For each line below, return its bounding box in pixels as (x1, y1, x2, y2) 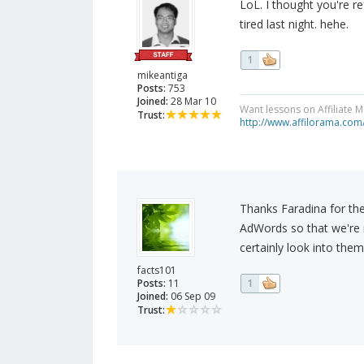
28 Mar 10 (168, 94, 216, 109)
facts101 (137, 263, 176, 278)
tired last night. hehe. (239, 16, 349, 32)
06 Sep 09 (168, 289, 215, 304)
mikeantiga (137, 68, 188, 83)
